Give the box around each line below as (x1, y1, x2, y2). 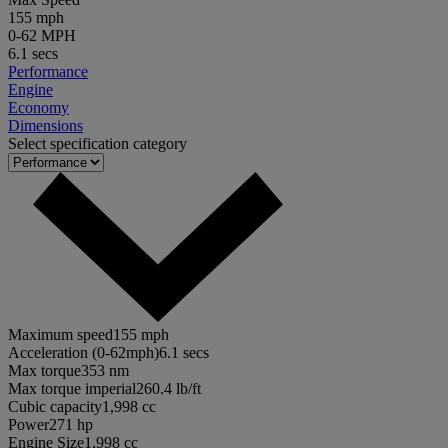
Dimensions (8, 117, 83, 135)
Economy (8, 99, 69, 117)
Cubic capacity (8, 398, 102, 416)
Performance (8, 63, 88, 81)
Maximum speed (8, 326, 113, 344)
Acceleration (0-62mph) (8, 344, 159, 362)
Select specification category (8, 135, 187, 153)
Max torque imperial (8, 380, 136, 398)
